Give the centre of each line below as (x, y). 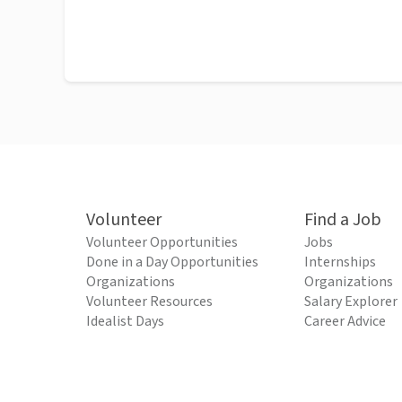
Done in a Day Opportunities (172, 262)
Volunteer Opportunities (162, 243)
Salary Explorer (351, 302)
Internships (340, 262)
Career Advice (345, 322)
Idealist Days (125, 322)
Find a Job (343, 220)
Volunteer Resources (149, 302)
